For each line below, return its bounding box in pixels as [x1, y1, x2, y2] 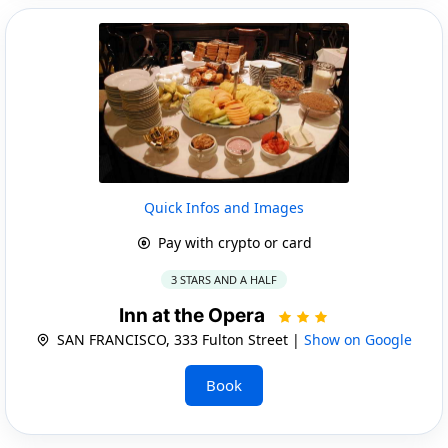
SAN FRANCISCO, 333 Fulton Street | [53, 329, 304, 349]
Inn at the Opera [119, 303, 269, 327]
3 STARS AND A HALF [171, 271, 277, 287]
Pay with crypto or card [153, 232, 312, 252]
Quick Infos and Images [144, 197, 304, 217]
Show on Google [304, 329, 412, 349]
